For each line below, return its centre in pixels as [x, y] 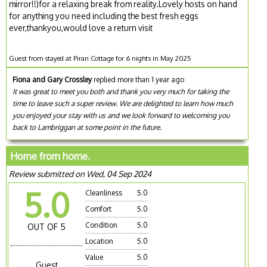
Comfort [99, 209]
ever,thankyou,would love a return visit [81, 27]
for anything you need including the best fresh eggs [104, 15]
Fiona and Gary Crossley [52, 79]
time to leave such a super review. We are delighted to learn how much [123, 103]
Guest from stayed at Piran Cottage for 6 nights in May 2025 [100, 58]
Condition [102, 225]
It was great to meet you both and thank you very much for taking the [121, 91]
